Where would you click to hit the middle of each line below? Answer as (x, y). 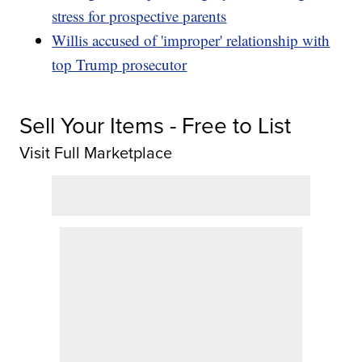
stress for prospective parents (139, 16)
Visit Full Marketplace (96, 153)
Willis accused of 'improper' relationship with (191, 40)
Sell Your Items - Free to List (156, 125)
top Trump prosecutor (120, 65)
